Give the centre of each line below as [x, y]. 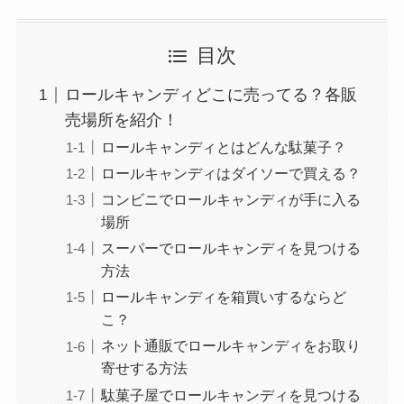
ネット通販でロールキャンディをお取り [230, 346]
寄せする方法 [144, 368]
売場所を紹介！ [121, 120]
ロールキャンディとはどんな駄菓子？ [223, 147]
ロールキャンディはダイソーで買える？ [230, 174]
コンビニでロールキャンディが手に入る [230, 200]
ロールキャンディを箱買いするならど [223, 297]
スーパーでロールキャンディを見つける [230, 248]
